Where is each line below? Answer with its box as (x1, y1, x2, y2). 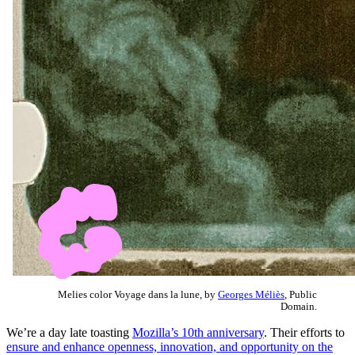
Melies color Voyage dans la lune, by (58, 288, 218, 300)
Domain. (281, 300, 317, 312)
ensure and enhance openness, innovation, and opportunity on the (6, 339, 333, 353)
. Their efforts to (264, 325, 345, 339)
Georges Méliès (218, 288, 284, 300)
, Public (284, 288, 317, 300)
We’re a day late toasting (6, 325, 132, 339)
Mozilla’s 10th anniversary (132, 325, 264, 339)
